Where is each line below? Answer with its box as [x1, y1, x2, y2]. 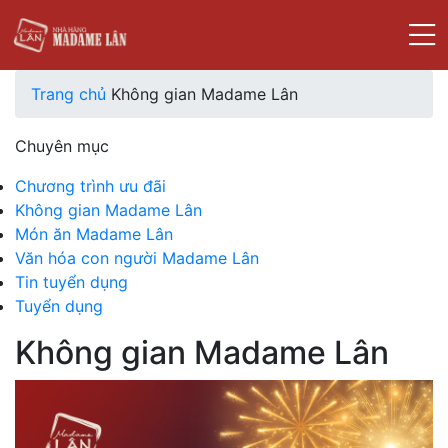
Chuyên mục [15, 136, 109, 156]
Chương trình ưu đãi [15, 176, 166, 196]
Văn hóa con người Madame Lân [15, 248, 259, 268]
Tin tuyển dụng [15, 272, 128, 292]
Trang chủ [31, 84, 106, 104]
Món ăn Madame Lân [15, 224, 173, 244]
